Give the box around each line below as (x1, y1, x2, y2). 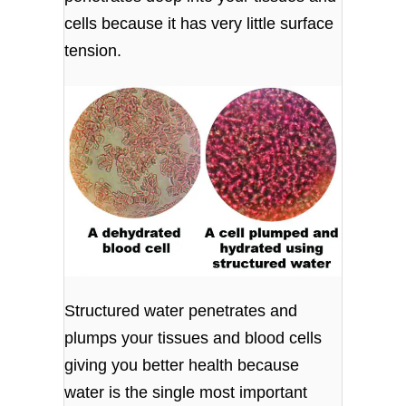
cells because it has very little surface (64, 14, 334, 34)
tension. (64, 42, 122, 61)
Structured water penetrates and (64, 302, 298, 321)
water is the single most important (64, 383, 308, 402)
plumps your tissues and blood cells (64, 329, 323, 348)
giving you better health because (64, 356, 300, 375)
